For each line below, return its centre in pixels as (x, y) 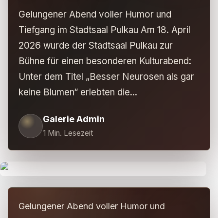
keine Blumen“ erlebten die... (78, 92)
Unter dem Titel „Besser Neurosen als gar (106, 76)
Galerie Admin (74, 119)
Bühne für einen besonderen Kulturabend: (105, 61)
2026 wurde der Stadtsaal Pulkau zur (95, 45)
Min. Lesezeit (70, 133)
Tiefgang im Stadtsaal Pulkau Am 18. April (104, 30)
